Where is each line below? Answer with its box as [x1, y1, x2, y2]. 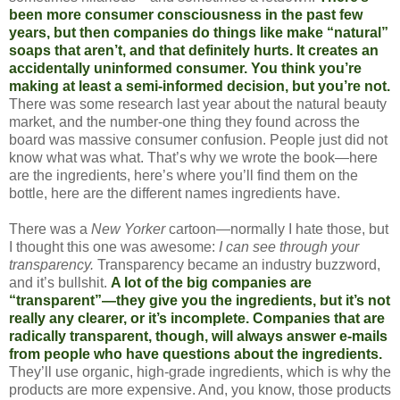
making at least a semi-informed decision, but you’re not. [9, 78, 390, 94]
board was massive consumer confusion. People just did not [9, 131, 387, 147]
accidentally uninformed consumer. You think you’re [9, 60, 362, 76]
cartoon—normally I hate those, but [169, 221, 388, 237]
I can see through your [219, 238, 359, 254]
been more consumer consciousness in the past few [9, 6, 362, 22]
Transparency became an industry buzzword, [94, 256, 380, 272]
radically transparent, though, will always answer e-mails [9, 328, 387, 344]
